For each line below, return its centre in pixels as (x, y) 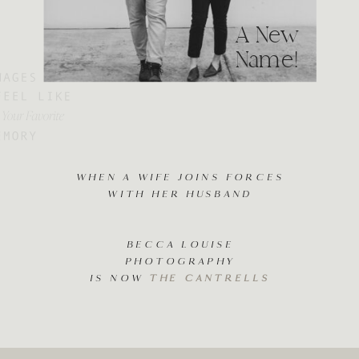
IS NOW (120, 279)
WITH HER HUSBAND (180, 195)
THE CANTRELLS (210, 279)
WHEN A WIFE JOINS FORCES (180, 178)
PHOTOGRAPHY (180, 262)
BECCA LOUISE (180, 245)
